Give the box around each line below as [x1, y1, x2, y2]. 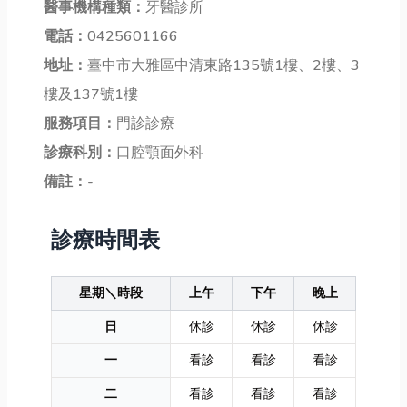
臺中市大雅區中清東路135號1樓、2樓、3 [87, 55, 360, 75]
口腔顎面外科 [116, 143, 203, 163]
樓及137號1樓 [44, 84, 138, 104]
